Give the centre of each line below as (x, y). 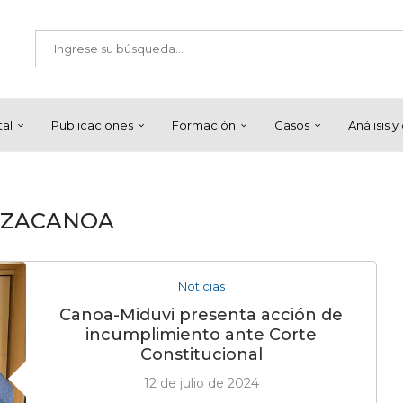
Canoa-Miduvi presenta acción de (201, 315)
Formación (204, 125)
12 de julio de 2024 (201, 383)
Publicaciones (92, 125)
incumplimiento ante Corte (201, 335)
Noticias (201, 286)
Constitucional (201, 354)
